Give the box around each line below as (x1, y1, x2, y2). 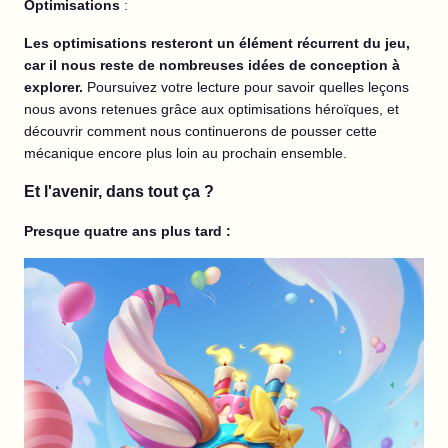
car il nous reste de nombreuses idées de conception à (24, 57, 400, 74)
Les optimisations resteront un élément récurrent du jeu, (24, 35, 410, 52)
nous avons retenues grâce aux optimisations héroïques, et (24, 101, 399, 118)
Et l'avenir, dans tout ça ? (24, 183, 214, 201)
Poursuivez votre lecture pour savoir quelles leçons (87, 79, 409, 96)
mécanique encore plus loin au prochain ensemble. (24, 145, 347, 162)
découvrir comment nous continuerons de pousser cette (24, 123, 377, 140)
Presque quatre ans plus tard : (24, 223, 231, 240)
